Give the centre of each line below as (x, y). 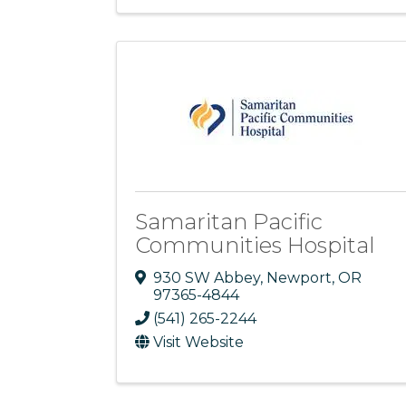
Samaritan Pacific (229, 222)
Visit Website (198, 342)
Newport (299, 277)
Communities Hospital (255, 246)
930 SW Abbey (207, 277)
